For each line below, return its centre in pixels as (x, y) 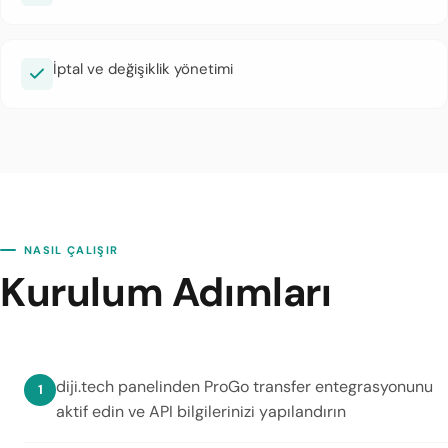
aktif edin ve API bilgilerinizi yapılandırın (201, 411)
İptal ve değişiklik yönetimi (143, 69)
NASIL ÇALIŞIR (71, 250)
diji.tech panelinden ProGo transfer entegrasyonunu (244, 386)
